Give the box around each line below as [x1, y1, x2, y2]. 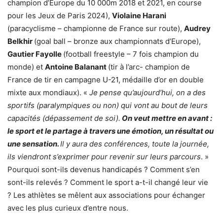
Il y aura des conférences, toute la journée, [60, 139, 209, 149]
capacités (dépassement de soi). [7, 113, 120, 123]
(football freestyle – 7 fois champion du [63, 49, 199, 59]
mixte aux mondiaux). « [7, 88, 89, 98]
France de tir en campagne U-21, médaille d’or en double [7, 75, 204, 85]
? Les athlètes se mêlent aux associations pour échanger [7, 190, 205, 200]
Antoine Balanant [45, 62, 108, 72]
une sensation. [7, 139, 60, 149]
